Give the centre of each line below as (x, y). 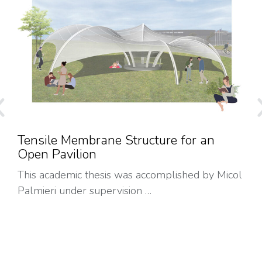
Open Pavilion (57, 155)
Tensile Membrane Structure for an (116, 141)
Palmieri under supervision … (85, 191)
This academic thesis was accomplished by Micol (130, 175)
